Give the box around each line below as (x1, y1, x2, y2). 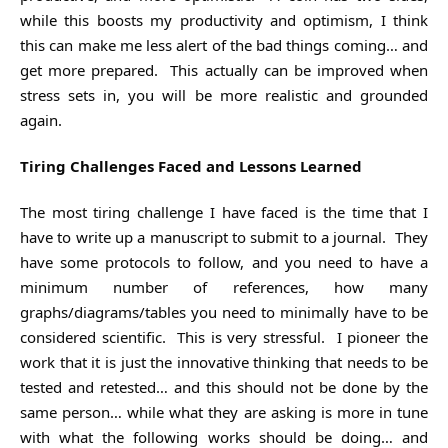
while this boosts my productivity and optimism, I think (20, 9, 428, 30)
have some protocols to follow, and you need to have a (20, 251, 428, 272)
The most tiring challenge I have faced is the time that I (20, 201, 428, 222)
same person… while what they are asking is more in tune (20, 401, 428, 422)
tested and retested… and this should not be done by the (20, 376, 428, 397)
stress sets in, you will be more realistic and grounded (20, 84, 428, 105)
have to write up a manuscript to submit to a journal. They (20, 226, 428, 247)
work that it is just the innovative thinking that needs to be (20, 351, 428, 372)
